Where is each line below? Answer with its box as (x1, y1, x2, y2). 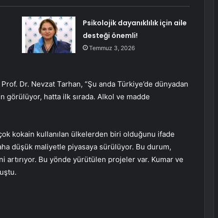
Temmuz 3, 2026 (89, 44, 135, 52)
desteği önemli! (82, 30, 138, 40)
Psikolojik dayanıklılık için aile (82, 18, 187, 28)
